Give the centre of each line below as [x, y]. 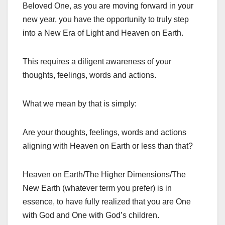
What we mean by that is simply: [80, 104]
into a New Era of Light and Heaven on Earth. [103, 33]
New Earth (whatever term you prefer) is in [97, 188]
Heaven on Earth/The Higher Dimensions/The [104, 175]
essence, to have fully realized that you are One [107, 202]
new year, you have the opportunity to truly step [106, 20]
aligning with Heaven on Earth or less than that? [108, 146]
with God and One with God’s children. [91, 215]
